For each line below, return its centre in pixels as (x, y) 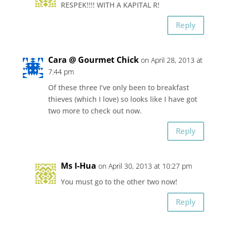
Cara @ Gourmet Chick (93, 60)
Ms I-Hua (78, 165)
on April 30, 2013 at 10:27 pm (145, 166)
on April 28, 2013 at (172, 60)
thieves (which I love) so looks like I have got (122, 99)
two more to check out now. (95, 110)
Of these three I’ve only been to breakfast (118, 87)
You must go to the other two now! (119, 181)
